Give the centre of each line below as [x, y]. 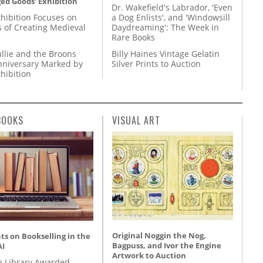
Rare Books [133, 37]
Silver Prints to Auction [156, 64]
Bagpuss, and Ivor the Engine [167, 246]
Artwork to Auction [149, 256]
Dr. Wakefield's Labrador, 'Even [172, 7]
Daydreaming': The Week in [165, 27]
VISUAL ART [136, 121]
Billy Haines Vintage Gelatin [166, 54]
